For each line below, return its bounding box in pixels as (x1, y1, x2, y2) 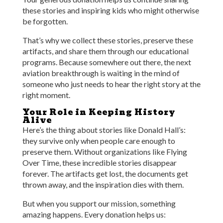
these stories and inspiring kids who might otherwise (22, 5, 199, 15)
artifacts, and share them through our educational (22, 46, 189, 56)
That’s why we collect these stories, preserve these (22, 35, 193, 45)
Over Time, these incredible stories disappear (22, 158, 177, 167)
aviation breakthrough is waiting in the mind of (22, 68, 180, 78)
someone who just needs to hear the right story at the (22, 79, 201, 89)
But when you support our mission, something (22, 199, 176, 208)
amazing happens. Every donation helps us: (22, 210, 166, 219)
